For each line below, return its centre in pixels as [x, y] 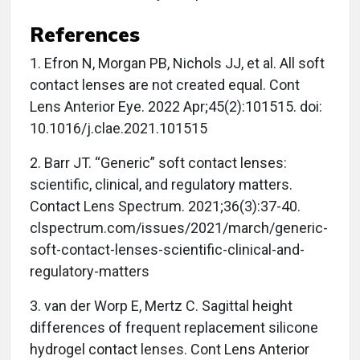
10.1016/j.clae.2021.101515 [119, 129]
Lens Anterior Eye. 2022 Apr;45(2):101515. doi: [176, 107]
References [85, 35]
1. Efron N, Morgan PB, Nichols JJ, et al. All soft [177, 63]
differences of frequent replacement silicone [174, 328]
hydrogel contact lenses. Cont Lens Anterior [170, 350]
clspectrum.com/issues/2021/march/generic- [179, 228]
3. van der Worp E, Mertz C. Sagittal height [161, 306]
